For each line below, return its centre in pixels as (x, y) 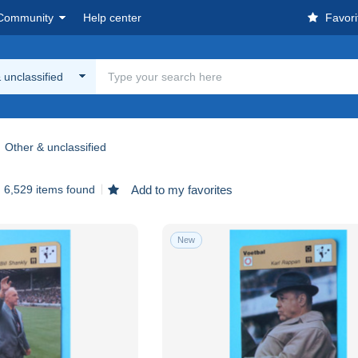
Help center (112, 18)
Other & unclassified (56, 147)
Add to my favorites (181, 189)
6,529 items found (50, 189)
